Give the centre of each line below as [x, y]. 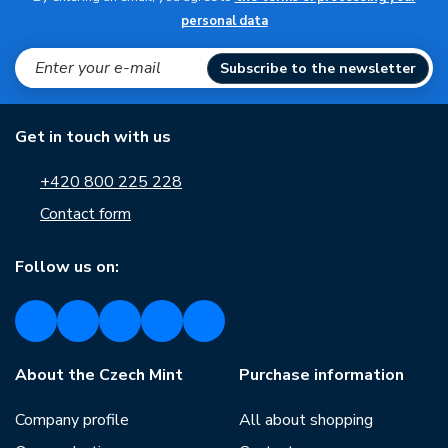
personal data [224, 21]
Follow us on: [67, 267]
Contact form [85, 214]
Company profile [72, 420]
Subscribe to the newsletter [318, 68]
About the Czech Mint [99, 375]
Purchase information [321, 375]
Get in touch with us [93, 137]
